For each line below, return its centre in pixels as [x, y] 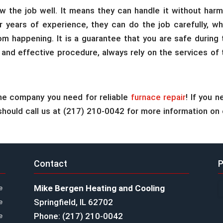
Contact [51, 163]
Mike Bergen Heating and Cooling [100, 188]
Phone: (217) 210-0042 [79, 216]
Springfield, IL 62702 [74, 202]
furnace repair [158, 97]
